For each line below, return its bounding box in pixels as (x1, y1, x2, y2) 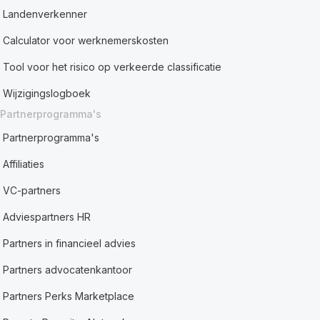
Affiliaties (3, 158, 45, 170)
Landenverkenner (3, 8, 88, 20)
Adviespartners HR (3, 211, 91, 223)
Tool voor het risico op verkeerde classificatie (3, 61, 222, 73)
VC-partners (3, 184, 61, 196)
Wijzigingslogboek (3, 87, 91, 99)
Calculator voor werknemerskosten (3, 34, 169, 46)
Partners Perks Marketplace (3, 290, 135, 302)
